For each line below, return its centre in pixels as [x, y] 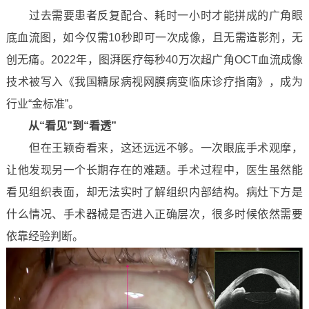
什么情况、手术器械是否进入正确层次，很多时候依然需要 [154, 214]
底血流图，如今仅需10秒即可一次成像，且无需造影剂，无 [154, 38]
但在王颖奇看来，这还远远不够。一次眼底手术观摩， [154, 148]
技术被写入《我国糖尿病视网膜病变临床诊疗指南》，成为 [154, 82]
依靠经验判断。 [44, 236]
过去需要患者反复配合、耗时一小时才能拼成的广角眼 [154, 16]
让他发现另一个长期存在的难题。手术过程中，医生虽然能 [154, 170]
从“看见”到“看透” [72, 126]
